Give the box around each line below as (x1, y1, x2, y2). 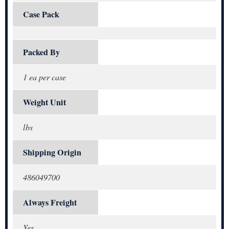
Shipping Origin (23, 146, 81, 159)
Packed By (23, 46, 60, 59)
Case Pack (23, 8, 59, 21)
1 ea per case (23, 72, 66, 83)
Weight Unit (23, 96, 66, 109)
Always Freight (23, 196, 77, 209)
